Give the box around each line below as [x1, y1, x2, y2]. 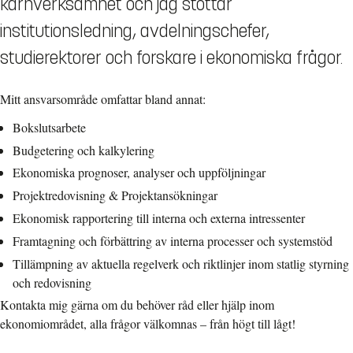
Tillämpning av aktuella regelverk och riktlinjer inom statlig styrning [13, 255, 349, 272]
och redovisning [13, 273, 91, 291]
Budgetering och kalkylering [13, 141, 154, 158]
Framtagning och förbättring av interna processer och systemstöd [13, 232, 333, 249]
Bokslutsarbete [13, 118, 86, 136]
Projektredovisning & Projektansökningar [13, 187, 217, 204]
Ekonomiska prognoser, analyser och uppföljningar [13, 164, 266, 181]
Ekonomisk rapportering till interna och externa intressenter [13, 210, 305, 226]
